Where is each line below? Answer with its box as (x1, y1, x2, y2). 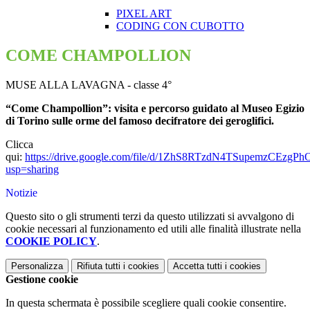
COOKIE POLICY (6, 235, 97, 248)
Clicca (6, 138, 33, 151)
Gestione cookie (6, 273, 78, 286)
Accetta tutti (173, 261, 222, 272)
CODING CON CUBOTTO (116, 20, 244, 33)
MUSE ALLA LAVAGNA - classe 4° (6, 79, 172, 91)
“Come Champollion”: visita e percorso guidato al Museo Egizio (6, 102, 304, 115)
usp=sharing (6, 163, 59, 176)
